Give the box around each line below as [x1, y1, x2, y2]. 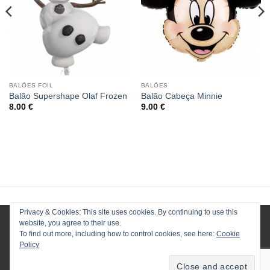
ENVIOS [186, 247, 216, 256]
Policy [19, 240, 39, 249]
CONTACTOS [130, 247, 179, 256]
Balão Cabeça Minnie [140, 91, 222, 101]
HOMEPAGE [51, 247, 95, 256]
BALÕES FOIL [8, 81, 54, 89]
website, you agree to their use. [19, 219, 121, 227]
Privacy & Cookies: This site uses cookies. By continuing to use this [19, 208, 237, 216]
